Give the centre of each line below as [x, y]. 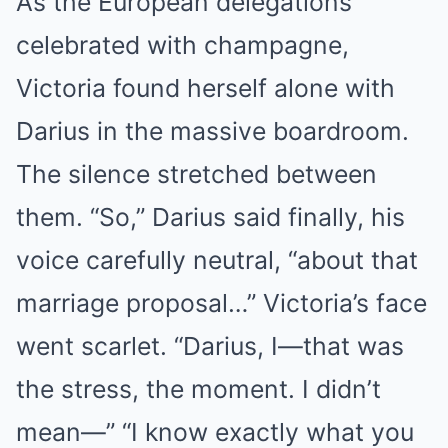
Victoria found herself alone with [205, 88]
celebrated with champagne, [182, 45]
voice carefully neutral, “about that [217, 260]
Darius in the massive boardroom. [212, 131]
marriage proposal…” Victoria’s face [221, 303]
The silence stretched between [196, 174]
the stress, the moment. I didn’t [198, 389]
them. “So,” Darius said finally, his [210, 217]
